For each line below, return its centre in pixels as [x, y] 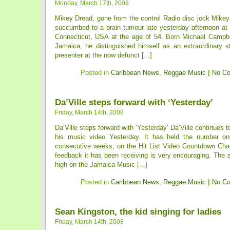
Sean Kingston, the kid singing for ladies [138, 212]
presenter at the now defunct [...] [103, 55]
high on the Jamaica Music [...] [101, 165]
